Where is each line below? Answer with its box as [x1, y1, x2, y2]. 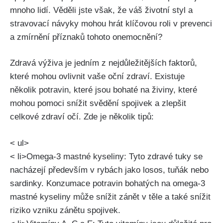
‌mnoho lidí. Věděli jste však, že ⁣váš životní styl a [10, 5, 193, 15]
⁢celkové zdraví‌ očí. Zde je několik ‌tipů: [10, 112, 154, 122]
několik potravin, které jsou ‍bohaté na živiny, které [10, 85, 197, 95]
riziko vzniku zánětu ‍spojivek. [10, 205, 120, 215]
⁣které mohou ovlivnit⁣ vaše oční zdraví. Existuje [10, 72, 185, 82]
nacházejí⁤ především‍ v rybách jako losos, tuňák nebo [10, 165, 209, 175]
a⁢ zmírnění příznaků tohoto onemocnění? [10, 32, 162, 42]
